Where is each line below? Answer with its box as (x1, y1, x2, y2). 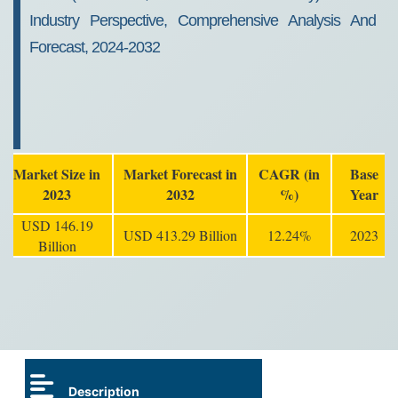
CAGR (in (259, 163, 320, 184)
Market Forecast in (123, 163, 237, 184)
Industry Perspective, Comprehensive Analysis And (29, 12, 376, 29)
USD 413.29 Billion (123, 226, 237, 244)
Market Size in (13, 163, 100, 184)
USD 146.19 (20, 216, 93, 235)
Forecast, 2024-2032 (29, 38, 160, 56)
